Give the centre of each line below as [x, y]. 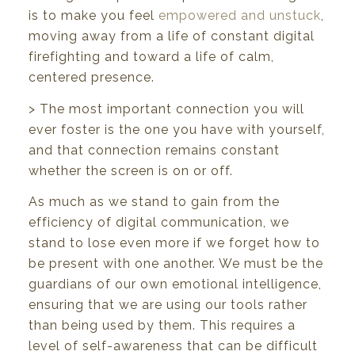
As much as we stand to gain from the [154, 202]
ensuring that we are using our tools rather [168, 305]
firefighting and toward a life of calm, [151, 56]
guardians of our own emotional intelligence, [175, 284]
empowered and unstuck [240, 15]
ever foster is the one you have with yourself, [177, 129]
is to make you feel [94, 15]
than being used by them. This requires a [162, 326]
